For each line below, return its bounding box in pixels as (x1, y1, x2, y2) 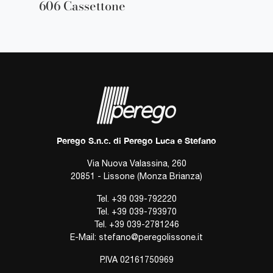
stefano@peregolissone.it (99, 232, 203, 242)
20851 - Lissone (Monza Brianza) (71, 171, 202, 181)
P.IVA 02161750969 (99, 254, 174, 264)
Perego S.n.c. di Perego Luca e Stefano (57, 135, 216, 146)
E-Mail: (70, 232, 99, 242)
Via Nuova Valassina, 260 (87, 158, 186, 168)
